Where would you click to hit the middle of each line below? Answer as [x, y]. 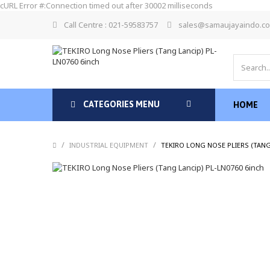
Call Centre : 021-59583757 [111, 25]
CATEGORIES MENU [121, 105]
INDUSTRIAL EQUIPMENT [109, 145]
